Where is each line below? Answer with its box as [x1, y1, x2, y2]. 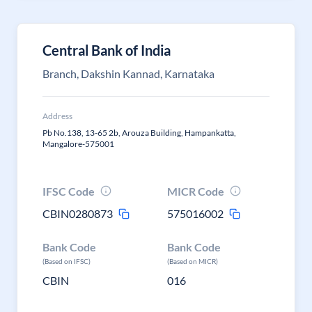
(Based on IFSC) [42, 257, 91, 265]
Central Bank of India [42, 42, 171, 58]
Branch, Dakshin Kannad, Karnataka [42, 67, 214, 80]
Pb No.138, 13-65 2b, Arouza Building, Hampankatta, [42, 127, 236, 138]
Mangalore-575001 [42, 139, 114, 149]
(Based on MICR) [167, 257, 219, 265]
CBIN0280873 [42, 207, 113, 220]
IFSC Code [42, 185, 95, 198]
